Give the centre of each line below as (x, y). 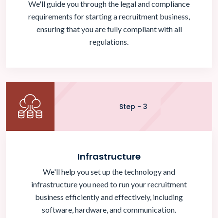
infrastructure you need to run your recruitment (109, 184)
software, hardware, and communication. (109, 210)
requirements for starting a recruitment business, (109, 17)
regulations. (109, 42)
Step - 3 (133, 107)
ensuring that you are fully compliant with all (109, 29)
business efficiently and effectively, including (109, 197)
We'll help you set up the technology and (109, 172)
